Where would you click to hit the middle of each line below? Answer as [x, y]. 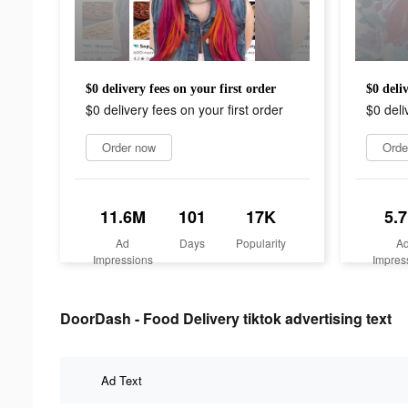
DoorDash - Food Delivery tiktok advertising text [226, 318]
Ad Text [122, 380]
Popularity [261, 242]
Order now [129, 147]
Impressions [122, 259]
